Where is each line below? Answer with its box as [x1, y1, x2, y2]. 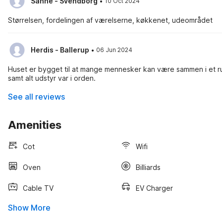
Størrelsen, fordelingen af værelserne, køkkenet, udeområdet [8, 16, 213, 24]
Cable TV [23, 183, 54, 192]
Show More [8, 203, 51, 213]
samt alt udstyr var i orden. [8, 74, 96, 82]
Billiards [136, 163, 161, 171]
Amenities [8, 118, 61, 131]
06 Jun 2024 [96, 46, 132, 54]
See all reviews [8, 92, 65, 102]
